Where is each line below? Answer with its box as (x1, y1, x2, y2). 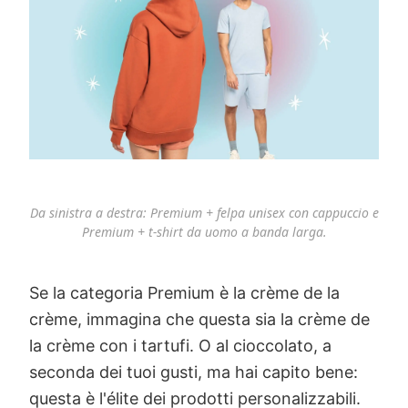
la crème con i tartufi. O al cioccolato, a (29, 336, 331, 356)
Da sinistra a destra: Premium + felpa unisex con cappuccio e (29, 204, 379, 222)
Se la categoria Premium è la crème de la (29, 283, 340, 303)
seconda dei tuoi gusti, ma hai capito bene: (29, 362, 358, 382)
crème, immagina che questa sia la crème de (29, 310, 370, 330)
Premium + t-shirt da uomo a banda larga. (81, 223, 327, 241)
